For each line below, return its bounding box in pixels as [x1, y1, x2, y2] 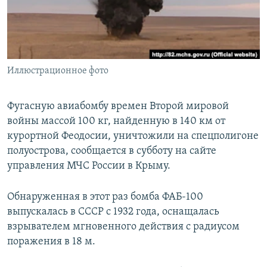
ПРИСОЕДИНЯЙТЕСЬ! [11, 5, 86, 14]
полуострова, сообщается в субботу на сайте [7, 145, 216, 157]
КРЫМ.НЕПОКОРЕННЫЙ [21, 28, 105, 37]
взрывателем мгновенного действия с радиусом [7, 221, 240, 233]
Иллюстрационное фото [7, 66, 108, 76]
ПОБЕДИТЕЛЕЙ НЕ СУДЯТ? [21, 7, 111, 15]
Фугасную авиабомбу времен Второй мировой [7, 101, 229, 113]
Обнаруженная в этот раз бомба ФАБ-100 [7, 191, 203, 203]
